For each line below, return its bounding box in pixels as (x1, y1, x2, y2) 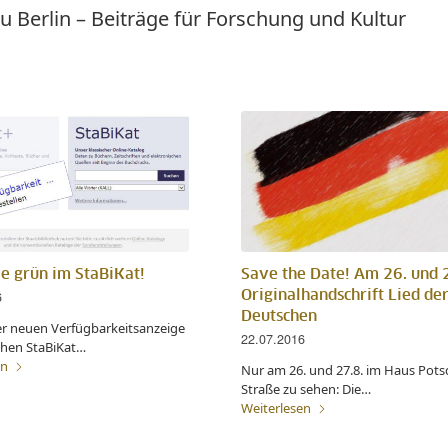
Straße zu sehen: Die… (240, 380, 371, 399)
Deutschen (240, 309, 317, 325)
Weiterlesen (240, 399, 311, 418)
